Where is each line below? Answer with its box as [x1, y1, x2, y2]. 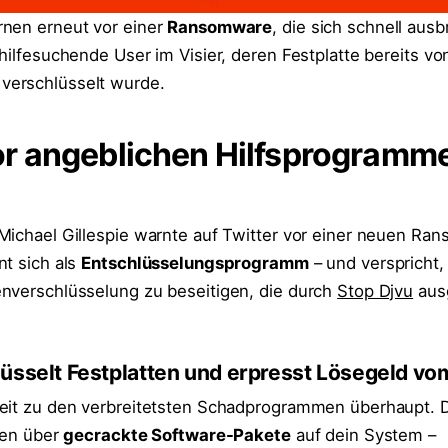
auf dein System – [290, 425, 436, 446]
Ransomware [167, 16, 273, 37]
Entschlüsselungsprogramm [81, 252, 309, 273]
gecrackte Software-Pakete [63, 425, 291, 446]
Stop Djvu [337, 280, 414, 301]
